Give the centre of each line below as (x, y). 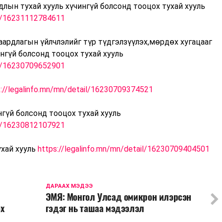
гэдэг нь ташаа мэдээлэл (95, 208)
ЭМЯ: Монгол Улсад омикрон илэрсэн (118, 197)
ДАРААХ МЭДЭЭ (69, 186)
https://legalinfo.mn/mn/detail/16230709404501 (124, 149)
